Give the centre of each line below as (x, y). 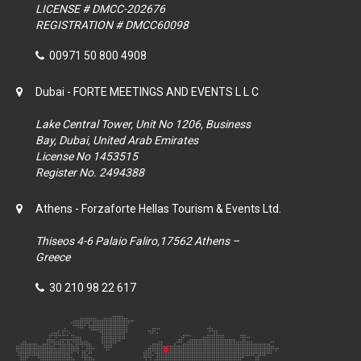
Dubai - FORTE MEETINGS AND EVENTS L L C (147, 92)
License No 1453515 (87, 157)
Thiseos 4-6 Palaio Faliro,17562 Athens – (137, 241)
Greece (53, 257)
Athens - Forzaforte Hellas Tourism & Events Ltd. (158, 209)
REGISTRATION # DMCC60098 (112, 25)
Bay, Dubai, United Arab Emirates (117, 141)
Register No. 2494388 (90, 173)
